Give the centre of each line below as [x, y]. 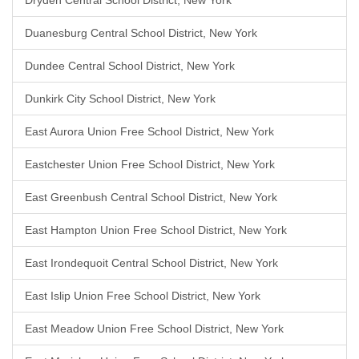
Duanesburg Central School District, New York [141, 33]
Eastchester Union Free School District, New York [150, 164]
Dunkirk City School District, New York [120, 99]
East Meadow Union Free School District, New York [154, 329]
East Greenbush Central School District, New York [151, 197]
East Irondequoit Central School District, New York [151, 263]
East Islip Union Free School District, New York [143, 296]
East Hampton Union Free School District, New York [156, 230]
